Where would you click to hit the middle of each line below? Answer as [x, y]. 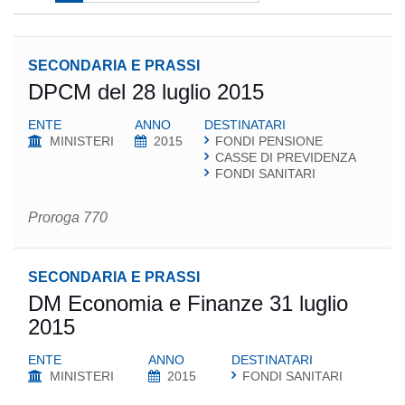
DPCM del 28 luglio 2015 [146, 92]
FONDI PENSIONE [268, 141]
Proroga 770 [68, 217]
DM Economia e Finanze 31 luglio [188, 303]
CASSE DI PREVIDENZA [285, 157]
